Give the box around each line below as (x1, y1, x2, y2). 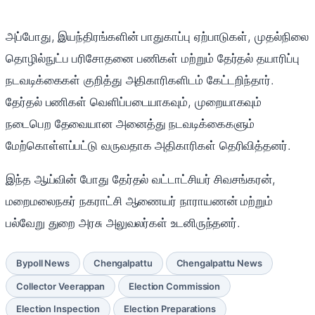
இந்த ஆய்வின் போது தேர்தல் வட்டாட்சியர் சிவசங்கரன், (6, 172, 276, 187)
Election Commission (129, 280, 221, 292)
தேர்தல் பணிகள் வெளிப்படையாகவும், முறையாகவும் (6, 95, 262, 110)
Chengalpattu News (176, 257, 262, 269)
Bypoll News (16, 257, 70, 269)
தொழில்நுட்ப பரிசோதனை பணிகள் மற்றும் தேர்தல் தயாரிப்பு (6, 51, 300, 66)
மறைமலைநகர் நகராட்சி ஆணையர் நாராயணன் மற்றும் (6, 194, 274, 209)
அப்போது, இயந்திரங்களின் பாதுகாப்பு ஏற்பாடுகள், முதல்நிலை (6, 30, 309, 44)
